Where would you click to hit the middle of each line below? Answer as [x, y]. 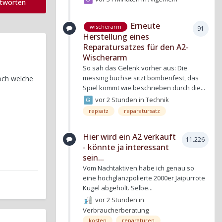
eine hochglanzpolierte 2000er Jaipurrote [144, 178]
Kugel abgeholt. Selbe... [118, 188]
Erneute [145, 26]
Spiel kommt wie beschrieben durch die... [144, 87]
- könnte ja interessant [126, 147]
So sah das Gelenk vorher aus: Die [135, 68]
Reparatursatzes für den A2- [136, 47]
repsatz [99, 111]
